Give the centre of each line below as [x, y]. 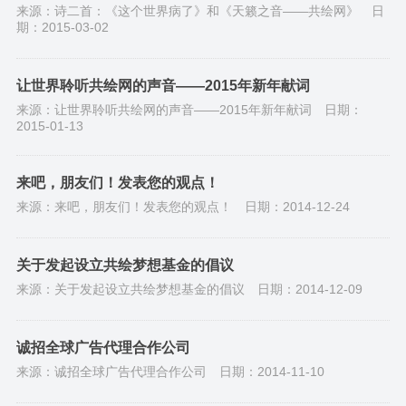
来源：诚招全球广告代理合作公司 [111, 372]
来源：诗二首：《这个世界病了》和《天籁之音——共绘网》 [187, 11]
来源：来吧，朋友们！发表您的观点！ [124, 207]
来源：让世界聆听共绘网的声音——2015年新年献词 [164, 110]
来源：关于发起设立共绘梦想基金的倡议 [130, 289]
